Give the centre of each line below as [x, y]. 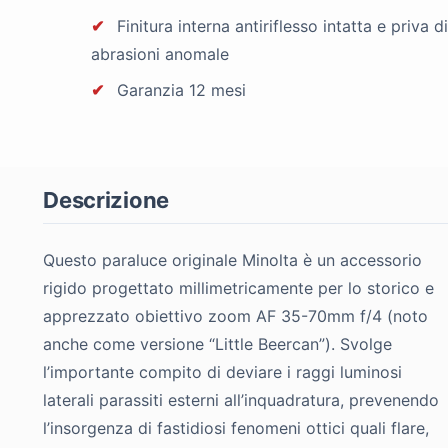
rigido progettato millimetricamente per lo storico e [239, 288]
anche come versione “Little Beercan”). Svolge [218, 344]
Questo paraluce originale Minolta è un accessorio [233, 260]
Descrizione [106, 200]
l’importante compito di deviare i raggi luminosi [223, 372]
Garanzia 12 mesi [179, 90]
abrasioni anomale [160, 54]
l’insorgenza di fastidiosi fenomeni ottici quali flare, [236, 428]
